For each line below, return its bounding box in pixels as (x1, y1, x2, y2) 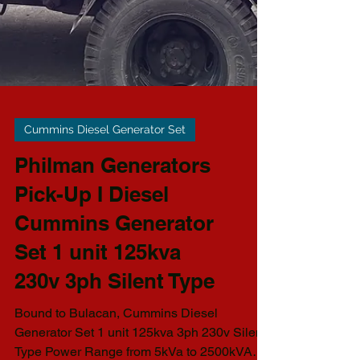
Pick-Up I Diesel (14, 310, 169, 335)
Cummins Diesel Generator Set (24, 252, 186, 264)
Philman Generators (14, 281, 211, 306)
